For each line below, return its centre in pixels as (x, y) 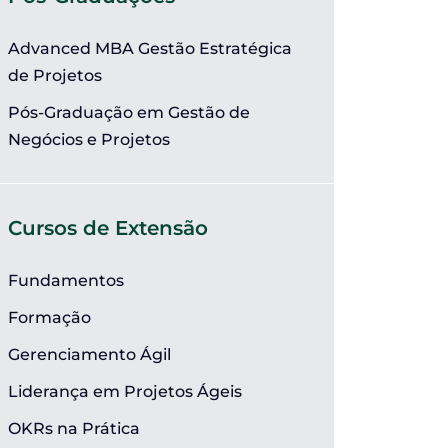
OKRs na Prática (74, 428)
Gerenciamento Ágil (89, 354)
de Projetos (55, 75)
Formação (49, 317)
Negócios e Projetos (89, 139)
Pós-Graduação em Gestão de (129, 112)
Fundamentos (66, 280)
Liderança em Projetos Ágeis (125, 391)
